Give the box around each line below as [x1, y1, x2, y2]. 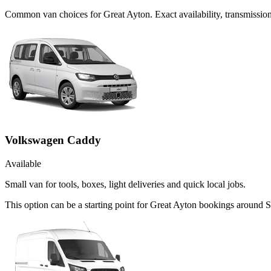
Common [5, 8, 43, 19]
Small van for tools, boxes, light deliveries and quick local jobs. [5, 179, 246, 190]
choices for [57, 8, 103, 19]
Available [5, 158, 41, 169]
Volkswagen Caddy [5, 134, 101, 147]
